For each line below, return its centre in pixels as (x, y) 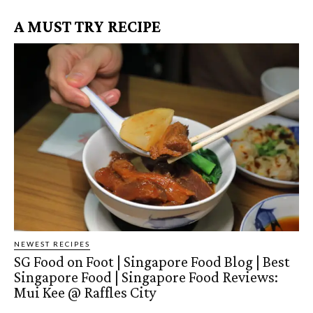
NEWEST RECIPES (52, 244)
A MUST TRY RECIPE (87, 27)
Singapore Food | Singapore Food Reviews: (146, 277)
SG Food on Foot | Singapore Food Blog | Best (152, 262)
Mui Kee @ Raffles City (85, 293)
